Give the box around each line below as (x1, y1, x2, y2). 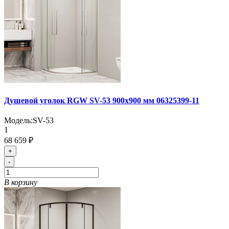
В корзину (4, 178, 37, 187)
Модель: (4, 116, 33, 125)
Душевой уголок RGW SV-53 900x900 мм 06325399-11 (4, 96, 199, 105)
